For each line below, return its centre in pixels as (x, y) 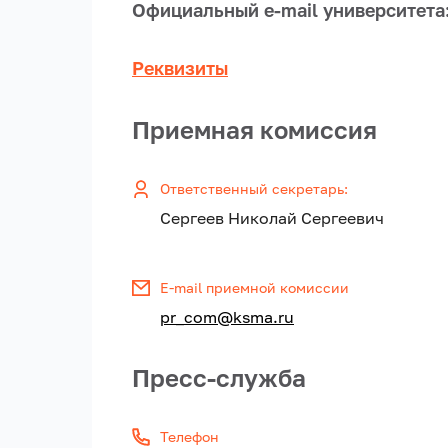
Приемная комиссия (254, 130)
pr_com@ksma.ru (227, 317)
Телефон (189, 437)
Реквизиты (180, 68)
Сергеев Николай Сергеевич (272, 218)
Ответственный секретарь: (254, 189)
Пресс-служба (219, 378)
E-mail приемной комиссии (254, 288)
